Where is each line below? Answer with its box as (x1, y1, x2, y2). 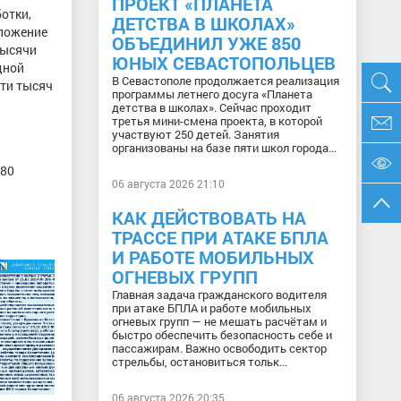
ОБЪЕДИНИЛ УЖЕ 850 (111, 31, 301, 55)
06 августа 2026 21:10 (111, 176, 225, 191)
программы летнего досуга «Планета (111, 86, 312, 102)
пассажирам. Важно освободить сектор (111, 340, 327, 356)
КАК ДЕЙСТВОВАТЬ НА (111, 206, 306, 229)
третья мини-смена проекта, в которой (111, 113, 322, 129)
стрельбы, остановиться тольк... (111, 354, 287, 370)
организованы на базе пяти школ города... (111, 140, 337, 156)
